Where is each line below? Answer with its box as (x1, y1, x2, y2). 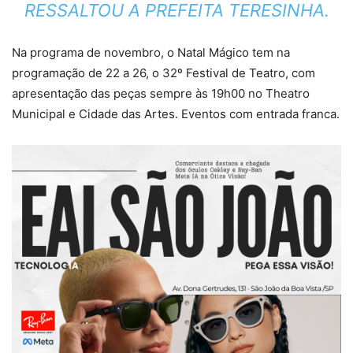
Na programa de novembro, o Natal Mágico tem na (12, 44, 290, 60)
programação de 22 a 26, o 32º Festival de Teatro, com (12, 65, 315, 80)
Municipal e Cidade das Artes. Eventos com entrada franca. (12, 106, 340, 121)
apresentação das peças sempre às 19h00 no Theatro (12, 85, 310, 101)
